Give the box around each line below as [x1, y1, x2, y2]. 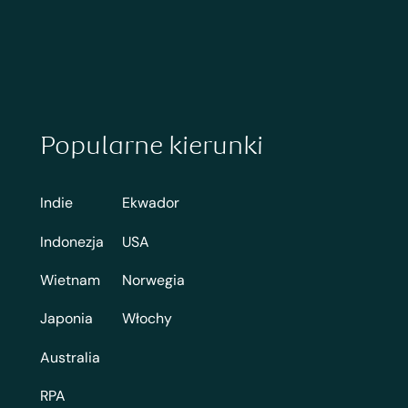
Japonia [39, 309, 93, 329]
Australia [39, 347, 100, 367]
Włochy [121, 309, 172, 329]
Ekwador [121, 193, 179, 213]
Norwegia [121, 270, 185, 291]
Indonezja [39, 231, 104, 251]
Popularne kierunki [39, 128, 263, 159]
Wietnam [39, 270, 100, 291]
